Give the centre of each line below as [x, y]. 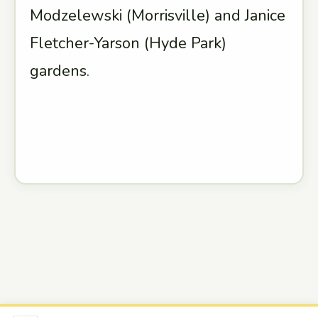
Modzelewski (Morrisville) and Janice [158, 16]
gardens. [62, 71]
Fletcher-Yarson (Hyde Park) [128, 43]
